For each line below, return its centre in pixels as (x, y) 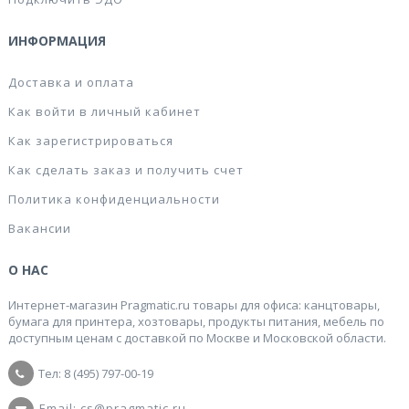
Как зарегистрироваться (91, 141)
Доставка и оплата (71, 82)
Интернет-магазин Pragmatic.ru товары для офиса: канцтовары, (194, 305)
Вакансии (40, 228)
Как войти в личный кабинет (105, 111)
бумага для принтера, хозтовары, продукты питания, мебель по (196, 321)
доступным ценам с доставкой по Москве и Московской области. (197, 338)
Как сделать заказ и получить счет (126, 170)
